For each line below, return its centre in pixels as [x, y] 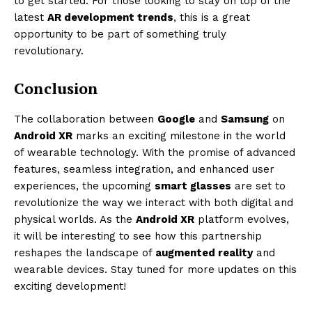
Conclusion [56, 88]
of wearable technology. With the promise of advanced [155, 152]
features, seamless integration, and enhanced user [144, 169]
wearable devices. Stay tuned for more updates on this [155, 269]
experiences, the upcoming [84, 186]
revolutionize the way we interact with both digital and [154, 202]
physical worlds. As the [75, 219]
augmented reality [204, 252]
